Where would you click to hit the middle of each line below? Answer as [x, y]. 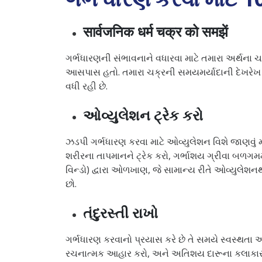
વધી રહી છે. [87, 86]
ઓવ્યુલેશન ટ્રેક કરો [143, 115]
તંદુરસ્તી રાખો [120, 212]
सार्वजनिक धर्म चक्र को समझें [156, 31]
